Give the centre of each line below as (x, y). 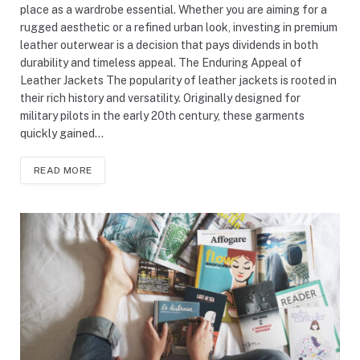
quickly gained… (62, 134)
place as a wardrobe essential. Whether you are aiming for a (174, 10)
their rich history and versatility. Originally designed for (160, 98)
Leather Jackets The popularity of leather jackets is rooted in (178, 81)
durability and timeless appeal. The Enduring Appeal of (161, 63)
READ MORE (63, 171)
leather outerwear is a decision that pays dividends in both (169, 45)
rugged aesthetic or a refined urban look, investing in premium (179, 28)
